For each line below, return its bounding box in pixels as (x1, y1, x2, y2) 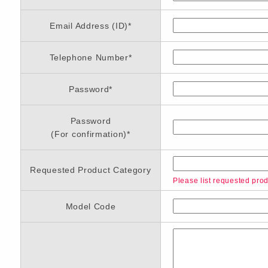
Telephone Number (49, 53, 129, 62)
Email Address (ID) (50, 21, 128, 31)
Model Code (65, 202, 116, 211)
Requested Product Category (30, 165, 151, 175)
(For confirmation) (51, 129, 127, 139)
